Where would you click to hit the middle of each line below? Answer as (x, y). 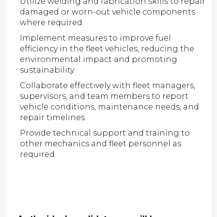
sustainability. (48, 70)
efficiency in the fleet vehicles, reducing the (107, 48)
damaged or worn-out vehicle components (108, 12)
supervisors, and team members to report (104, 96)
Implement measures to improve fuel (96, 38)
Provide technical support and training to (105, 133)
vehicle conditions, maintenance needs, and (110, 107)
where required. (52, 22)
